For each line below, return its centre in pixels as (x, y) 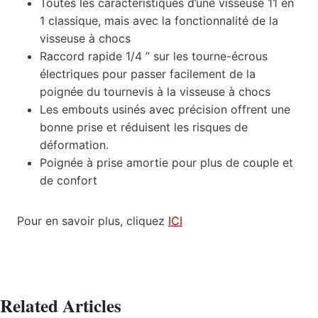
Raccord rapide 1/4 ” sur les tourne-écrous (154, 56)
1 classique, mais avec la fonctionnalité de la (159, 20)
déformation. (74, 144)
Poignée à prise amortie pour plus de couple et (166, 162)
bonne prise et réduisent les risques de (144, 127)
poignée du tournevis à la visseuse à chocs (155, 91)
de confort (68, 180)
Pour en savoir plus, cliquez (93, 220)
